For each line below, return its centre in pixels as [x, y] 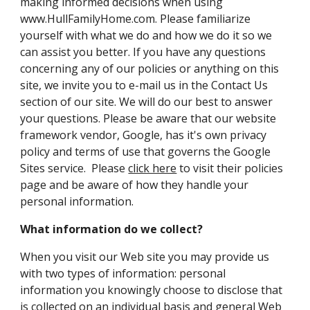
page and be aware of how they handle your [135, 185]
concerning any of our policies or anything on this [150, 69]
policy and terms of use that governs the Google [146, 152]
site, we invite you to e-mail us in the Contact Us [144, 85]
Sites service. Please [74, 168]
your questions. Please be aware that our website [148, 118]
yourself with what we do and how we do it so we [146, 35]
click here [153, 168]
